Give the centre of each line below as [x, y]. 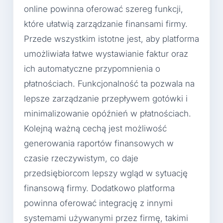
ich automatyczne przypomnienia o [92, 69]
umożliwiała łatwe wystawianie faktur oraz [106, 54]
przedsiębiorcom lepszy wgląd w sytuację [106, 173]
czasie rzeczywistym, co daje [81, 159]
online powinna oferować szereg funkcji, [104, 9]
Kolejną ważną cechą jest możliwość [95, 129]
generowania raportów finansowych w [99, 144]
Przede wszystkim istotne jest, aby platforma [111, 39]
